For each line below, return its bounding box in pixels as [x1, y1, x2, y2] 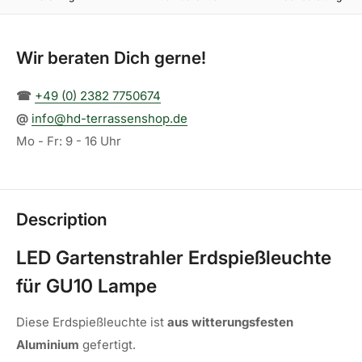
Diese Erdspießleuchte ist [16, 314, 164, 330]
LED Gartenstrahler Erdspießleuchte [16, 246, 331, 269]
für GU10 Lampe [16, 274, 157, 297]
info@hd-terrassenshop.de [32, 111, 187, 127]
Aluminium [16, 337, 79, 353]
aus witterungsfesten [167, 314, 293, 330]
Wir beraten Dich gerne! [16, 48, 206, 69]
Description [16, 209, 107, 230]
